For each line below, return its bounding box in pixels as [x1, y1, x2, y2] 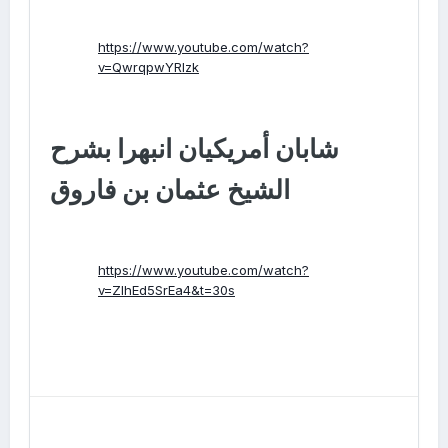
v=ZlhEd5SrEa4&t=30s [98, 282, 235, 298]
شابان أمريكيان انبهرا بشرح [50, 132, 339, 164]
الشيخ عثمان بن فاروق [50, 173, 290, 205]
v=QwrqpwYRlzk [98, 59, 199, 76]
